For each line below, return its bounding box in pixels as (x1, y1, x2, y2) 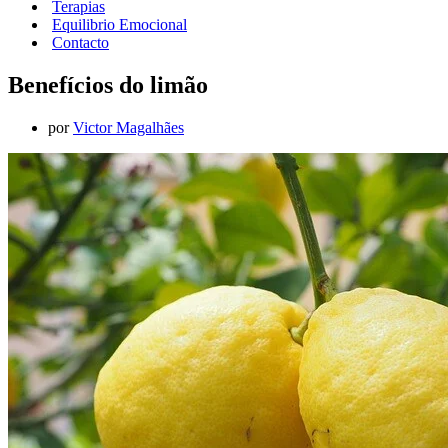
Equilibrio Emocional (52, 16, 187, 33)
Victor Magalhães (73, 118, 184, 136)
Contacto (52, 34, 109, 51)
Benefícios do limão (8, 71, 208, 98)
